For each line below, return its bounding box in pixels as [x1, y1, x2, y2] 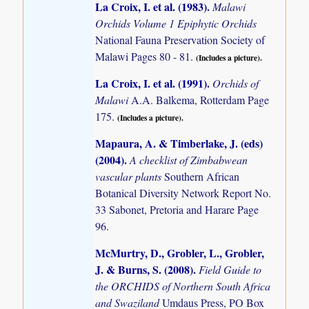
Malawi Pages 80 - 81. [95, 48, 197, 63]
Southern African [164, 168, 240, 183]
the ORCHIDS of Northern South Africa [95, 279, 271, 294]
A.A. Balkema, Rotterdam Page [131, 92, 270, 107]
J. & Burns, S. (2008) [95, 261, 194, 278]
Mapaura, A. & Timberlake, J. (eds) [95, 134, 263, 151]
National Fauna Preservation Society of [95, 32, 266, 47]
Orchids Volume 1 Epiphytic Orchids [95, 15, 257, 30]
